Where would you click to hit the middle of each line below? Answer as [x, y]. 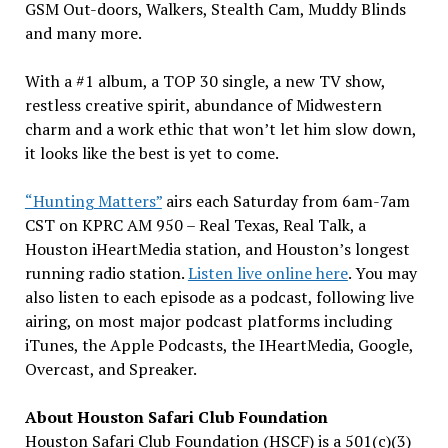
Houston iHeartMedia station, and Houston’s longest [217, 249]
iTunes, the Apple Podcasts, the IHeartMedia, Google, [218, 345]
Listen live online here [267, 273]
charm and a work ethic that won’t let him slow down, [220, 129]
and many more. [83, 33]
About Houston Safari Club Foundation [176, 417]
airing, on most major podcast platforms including [208, 321]
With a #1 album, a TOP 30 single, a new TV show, [204, 81]
